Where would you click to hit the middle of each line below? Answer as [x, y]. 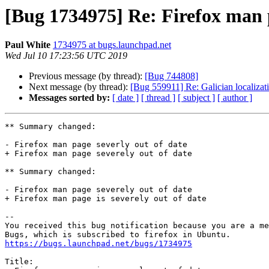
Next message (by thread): [80, 87]
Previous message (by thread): [87, 76]
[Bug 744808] [171, 76]
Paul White [28, 45]
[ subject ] [196, 98]
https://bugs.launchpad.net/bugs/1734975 [98, 244]
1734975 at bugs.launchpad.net [112, 45]
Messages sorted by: [69, 98]
